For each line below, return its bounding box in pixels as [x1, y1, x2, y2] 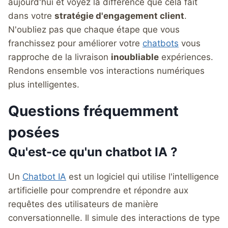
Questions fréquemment [8, 102, 179, 120]
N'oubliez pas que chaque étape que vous [8, 24, 180, 35]
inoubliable [111, 51, 159, 62]
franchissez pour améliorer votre [8, 38, 142, 48]
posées [8, 123, 60, 141]
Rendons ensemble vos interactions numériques [8, 65, 205, 76]
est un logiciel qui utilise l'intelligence [66, 171, 219, 182]
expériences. [159, 51, 213, 62]
